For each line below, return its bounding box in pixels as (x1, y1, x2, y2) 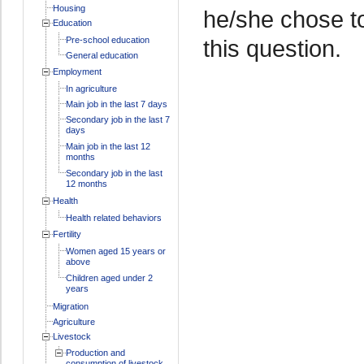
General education (65, 50, 138, 60)
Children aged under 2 (65, 272, 153, 283)
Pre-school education (65, 34, 149, 45)
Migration (52, 301, 89, 311)
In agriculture (65, 83, 117, 93)
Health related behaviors (65, 212, 162, 223)
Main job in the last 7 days (65, 98, 167, 109)
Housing (52, 2, 85, 13)
